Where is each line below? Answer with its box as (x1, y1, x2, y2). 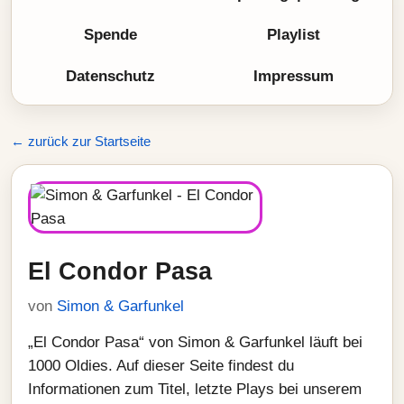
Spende (84, 26, 137, 43)
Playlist (267, 26, 320, 43)
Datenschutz (66, 68, 155, 85)
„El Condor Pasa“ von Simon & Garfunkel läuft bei (28, 334, 363, 351)
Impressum (253, 68, 334, 85)
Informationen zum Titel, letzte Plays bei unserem (28, 381, 362, 398)
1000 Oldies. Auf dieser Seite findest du (28, 357, 294, 374)
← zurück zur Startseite (11, 133, 151, 149)
